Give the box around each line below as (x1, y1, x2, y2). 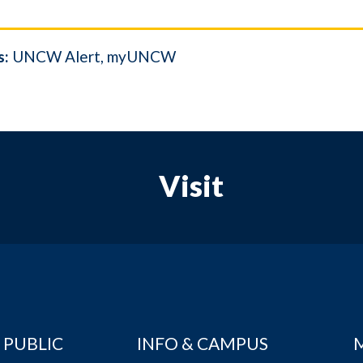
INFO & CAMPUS (137, 332, 269, 353)
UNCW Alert (12, 46, 100, 66)
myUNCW (107, 46, 176, 66)
